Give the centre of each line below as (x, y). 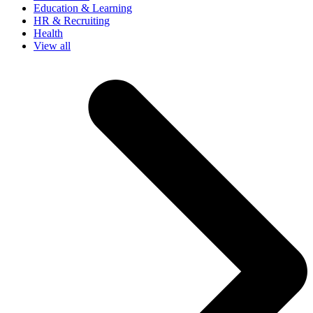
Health (48, 33)
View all (52, 45)
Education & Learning (83, 8)
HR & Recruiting (72, 20)
